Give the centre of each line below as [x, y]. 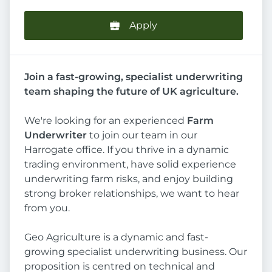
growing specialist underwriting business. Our [136, 252]
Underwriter [56, 135]
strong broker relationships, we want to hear [132, 194]
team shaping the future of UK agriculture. [131, 92]
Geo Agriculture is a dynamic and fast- [116, 237]
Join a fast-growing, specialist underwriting [134, 77]
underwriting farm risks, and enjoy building [129, 179]
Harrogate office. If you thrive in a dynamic [127, 150]
